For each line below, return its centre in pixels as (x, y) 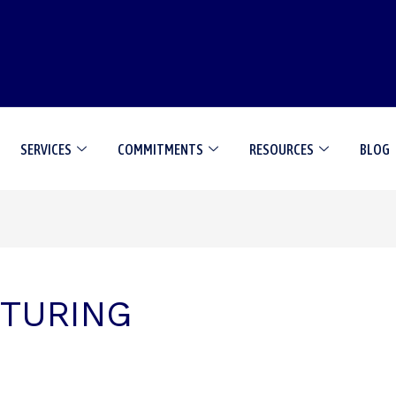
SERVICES (46, 149)
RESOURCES (282, 149)
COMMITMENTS (161, 149)
